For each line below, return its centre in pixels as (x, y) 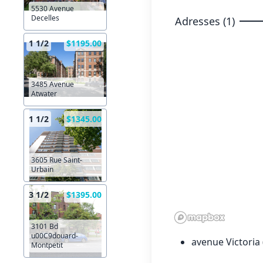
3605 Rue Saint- (57, 160)
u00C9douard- (55, 236)
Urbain (42, 170)
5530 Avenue (53, 9)
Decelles (45, 18)
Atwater (44, 94)
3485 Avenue (53, 85)
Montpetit (47, 245)
